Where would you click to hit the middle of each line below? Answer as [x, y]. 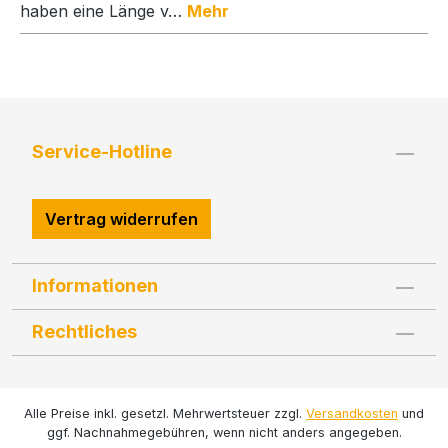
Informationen [95, 285]
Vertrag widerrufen [121, 219]
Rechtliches [84, 331]
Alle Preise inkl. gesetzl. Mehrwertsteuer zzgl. [165, 413]
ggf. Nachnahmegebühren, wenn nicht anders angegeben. [224, 432]
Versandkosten [352, 413]
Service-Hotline [102, 151]
